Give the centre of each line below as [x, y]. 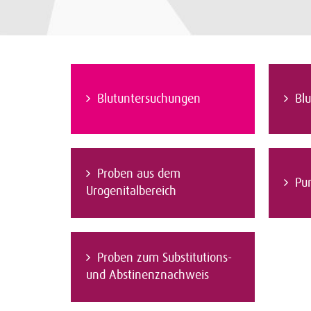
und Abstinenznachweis [148, 275]
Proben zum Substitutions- [165, 258]
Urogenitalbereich [131, 191]
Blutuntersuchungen [149, 99]
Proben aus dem [139, 174]
